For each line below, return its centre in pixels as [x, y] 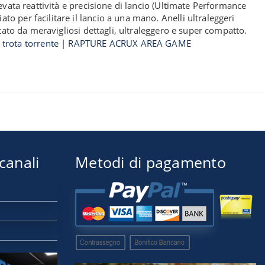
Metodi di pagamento [151, 162]
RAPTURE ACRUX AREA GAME [130, 43]
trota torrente [30, 43]
